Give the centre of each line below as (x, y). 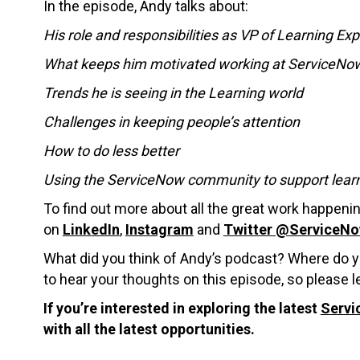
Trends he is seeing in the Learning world (173, 92)
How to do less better (111, 150)
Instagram (159, 229)
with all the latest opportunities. (149, 329)
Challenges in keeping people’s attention (171, 121)
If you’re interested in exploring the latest (182, 308)
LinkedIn (91, 229)
